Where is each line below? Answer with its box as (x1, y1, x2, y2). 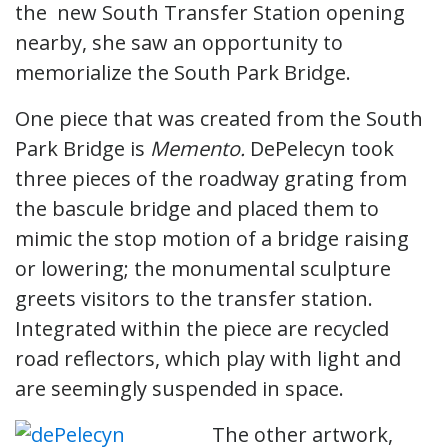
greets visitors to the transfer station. (15, 284, 373, 312)
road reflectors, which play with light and (15, 344, 401, 372)
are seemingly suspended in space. (15, 374, 344, 402)
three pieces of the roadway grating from (15, 164, 407, 192)
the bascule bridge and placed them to (15, 194, 379, 222)
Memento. (150, 134, 250, 162)
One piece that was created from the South (15, 104, 423, 132)
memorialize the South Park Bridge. (15, 58, 351, 86)
